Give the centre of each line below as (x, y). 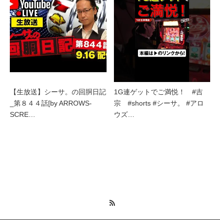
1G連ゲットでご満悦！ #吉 (158, 92)
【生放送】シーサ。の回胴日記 (58, 92)
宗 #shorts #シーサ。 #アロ (159, 103)
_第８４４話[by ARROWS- (51, 103)
